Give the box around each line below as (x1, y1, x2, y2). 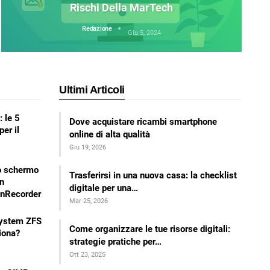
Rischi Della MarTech (70, 1, 174, 14)
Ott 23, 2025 (69, 250, 106, 259)
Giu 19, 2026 (69, 143, 107, 151)
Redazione (82, 25, 114, 33)
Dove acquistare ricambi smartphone (69, 116, 218, 127)
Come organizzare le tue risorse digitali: (69, 223, 231, 234)
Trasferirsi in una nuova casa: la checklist (69, 169, 237, 181)
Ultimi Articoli (59, 84, 125, 96)
